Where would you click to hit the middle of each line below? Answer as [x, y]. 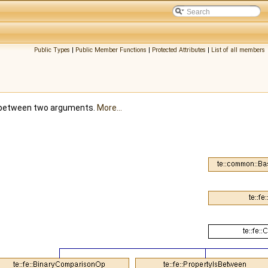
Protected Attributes [179, 50]
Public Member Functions [111, 50]
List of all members [238, 50]
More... [109, 108]
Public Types [52, 50]
